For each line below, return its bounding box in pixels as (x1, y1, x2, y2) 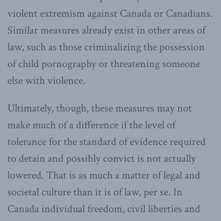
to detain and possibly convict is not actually (7, 151, 196, 166)
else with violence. (7, 73, 85, 88)
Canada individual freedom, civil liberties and (7, 201, 200, 216)
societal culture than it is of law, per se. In (7, 184, 183, 199)
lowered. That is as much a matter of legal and (7, 168, 200, 183)
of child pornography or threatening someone (7, 56, 200, 71)
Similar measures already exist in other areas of (7, 23, 205, 37)
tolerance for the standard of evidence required (7, 134, 206, 149)
